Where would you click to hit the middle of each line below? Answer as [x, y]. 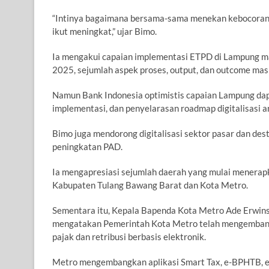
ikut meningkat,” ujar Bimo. [104, 32]
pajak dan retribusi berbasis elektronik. [129, 237]
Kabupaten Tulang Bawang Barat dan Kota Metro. [150, 185]
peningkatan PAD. [87, 147]
